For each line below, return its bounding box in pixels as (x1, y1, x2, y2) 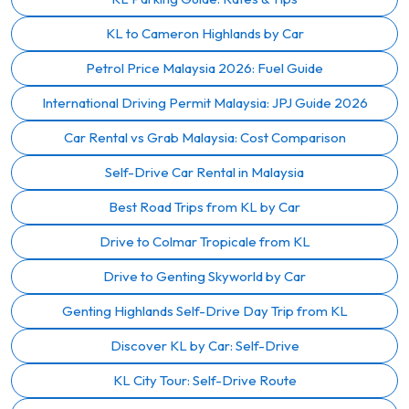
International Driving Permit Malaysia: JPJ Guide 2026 (41, 93, 368, 111)
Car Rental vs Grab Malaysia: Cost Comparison (63, 128, 346, 146)
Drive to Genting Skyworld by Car (103, 267, 306, 285)
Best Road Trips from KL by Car (109, 197, 300, 215)
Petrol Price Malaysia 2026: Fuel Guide (86, 58, 323, 77)
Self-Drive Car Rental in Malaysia (105, 163, 304, 181)
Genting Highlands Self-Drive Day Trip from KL (61, 301, 348, 320)
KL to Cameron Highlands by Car (105, 24, 304, 42)
